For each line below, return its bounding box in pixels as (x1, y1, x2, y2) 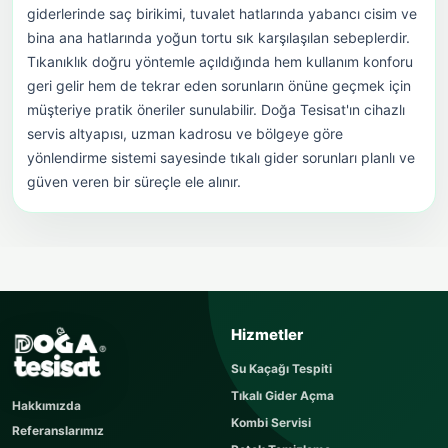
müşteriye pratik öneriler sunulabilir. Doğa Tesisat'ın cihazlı (27, 101, 405, 119)
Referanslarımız (12, 423, 104, 439)
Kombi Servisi (231, 415, 311, 431)
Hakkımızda (12, 398, 81, 414)
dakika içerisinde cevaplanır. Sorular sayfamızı (28, 389, 325, 406)
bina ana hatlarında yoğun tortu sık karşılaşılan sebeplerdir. (27, 29, 410, 47)
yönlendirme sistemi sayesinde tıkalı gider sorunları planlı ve (27, 149, 415, 167)
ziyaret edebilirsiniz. (28, 409, 158, 425)
